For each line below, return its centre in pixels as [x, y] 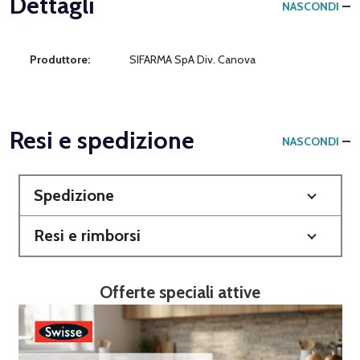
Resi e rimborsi [87, 235]
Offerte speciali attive [180, 292]
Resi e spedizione [102, 140]
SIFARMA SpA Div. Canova [192, 59]
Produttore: [60, 59]
